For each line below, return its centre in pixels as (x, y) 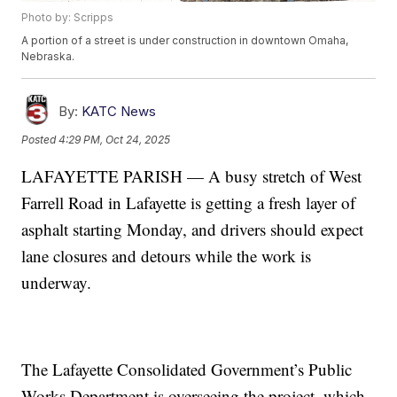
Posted (40, 139)
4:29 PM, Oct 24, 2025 (115, 139)
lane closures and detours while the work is (167, 256)
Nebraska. (48, 57)
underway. (57, 283)
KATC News (119, 112)
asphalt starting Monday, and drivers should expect (193, 230)
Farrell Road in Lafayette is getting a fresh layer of (189, 203)
